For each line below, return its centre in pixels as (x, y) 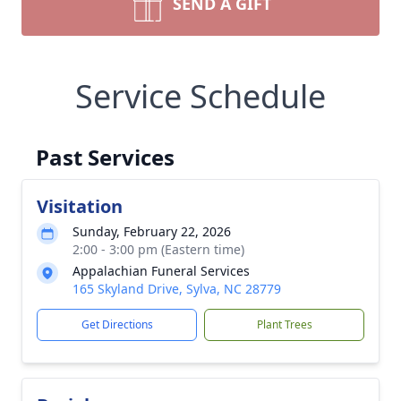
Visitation (80, 206)
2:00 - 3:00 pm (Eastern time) (158, 249)
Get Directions (117, 324)
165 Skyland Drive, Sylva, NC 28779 (177, 289)
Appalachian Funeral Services (161, 271)
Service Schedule (200, 96)
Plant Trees (284, 324)
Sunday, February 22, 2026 (152, 231)
